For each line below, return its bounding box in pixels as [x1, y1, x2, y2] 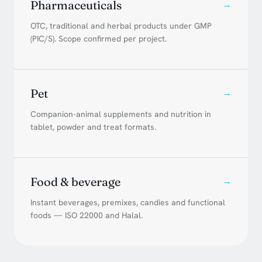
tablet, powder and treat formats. [30, 121, 156, 132]
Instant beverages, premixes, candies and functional [30, 196, 225, 208]
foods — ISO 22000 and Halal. [30, 209, 143, 220]
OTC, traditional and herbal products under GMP [30, 20, 212, 31]
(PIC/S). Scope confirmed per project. [30, 33, 167, 44]
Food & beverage [30, 174, 120, 189]
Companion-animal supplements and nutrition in [30, 108, 211, 119]
